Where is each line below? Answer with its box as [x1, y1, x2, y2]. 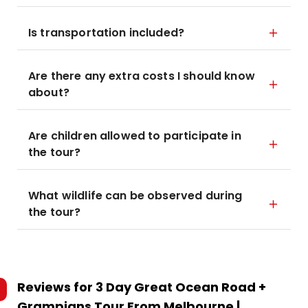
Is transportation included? [28, 25, 185, 41]
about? [28, 85, 69, 100]
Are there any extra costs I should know [28, 68, 255, 84]
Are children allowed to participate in [28, 128, 241, 144]
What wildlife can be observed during [28, 188, 243, 203]
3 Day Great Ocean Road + [96, 278, 266, 296]
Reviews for [17, 278, 96, 296]
